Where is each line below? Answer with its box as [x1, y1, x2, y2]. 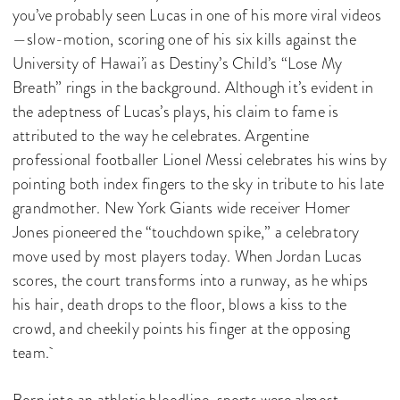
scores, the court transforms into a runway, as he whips [12, 268, 369, 292]
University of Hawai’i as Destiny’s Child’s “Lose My [12, 51, 343, 75]
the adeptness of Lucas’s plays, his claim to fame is [12, 99, 339, 123]
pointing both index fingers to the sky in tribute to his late [12, 171, 385, 196]
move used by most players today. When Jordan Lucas [12, 244, 362, 268]
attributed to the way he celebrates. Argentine [12, 123, 310, 147]
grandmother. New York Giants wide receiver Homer [12, 196, 351, 220]
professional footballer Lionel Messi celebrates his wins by [12, 147, 387, 171]
